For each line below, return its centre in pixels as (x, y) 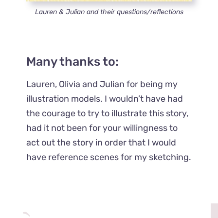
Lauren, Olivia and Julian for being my (102, 84)
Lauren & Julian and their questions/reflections (109, 12)
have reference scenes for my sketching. (109, 157)
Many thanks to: (73, 62)
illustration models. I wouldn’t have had (105, 99)
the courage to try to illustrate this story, (108, 113)
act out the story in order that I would (101, 142)
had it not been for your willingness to (102, 128)
